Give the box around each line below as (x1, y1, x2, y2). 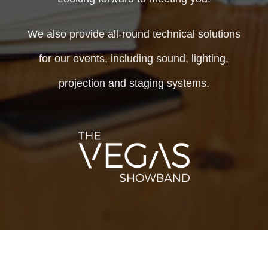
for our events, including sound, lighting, (39, 53, 229, 65)
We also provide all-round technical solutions (27, 28, 240, 41)
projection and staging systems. (58, 77, 209, 90)
